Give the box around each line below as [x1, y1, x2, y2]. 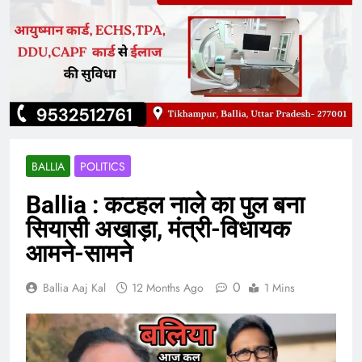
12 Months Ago [132, 280, 204, 297]
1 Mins [264, 280, 295, 297]
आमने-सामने [26, 239, 133, 268]
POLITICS [80, 158, 125, 175]
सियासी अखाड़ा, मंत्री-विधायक [26, 215, 290, 244]
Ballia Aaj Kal [43, 280, 106, 297]
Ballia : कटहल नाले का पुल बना [26, 191, 305, 220]
